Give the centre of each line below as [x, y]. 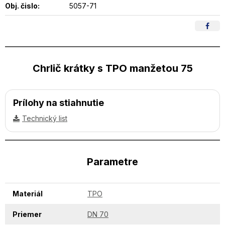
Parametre [113, 161]
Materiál [28, 193]
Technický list [45, 118]
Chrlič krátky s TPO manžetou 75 [113, 68]
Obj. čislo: [22, 6]
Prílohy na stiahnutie [59, 102]
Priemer [27, 214]
